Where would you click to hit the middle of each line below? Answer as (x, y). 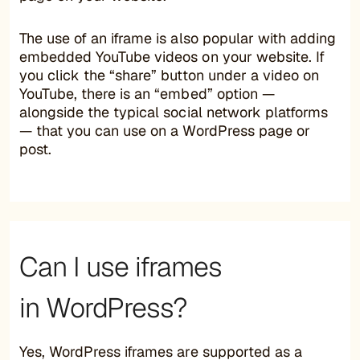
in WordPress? (103, 307)
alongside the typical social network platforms (174, 112)
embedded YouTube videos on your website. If (172, 56)
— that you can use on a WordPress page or (165, 130)
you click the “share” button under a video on (169, 75)
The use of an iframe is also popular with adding (178, 38)
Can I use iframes (121, 266)
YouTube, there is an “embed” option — (147, 93)
